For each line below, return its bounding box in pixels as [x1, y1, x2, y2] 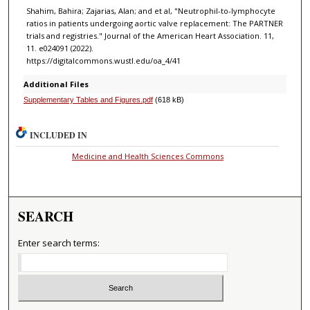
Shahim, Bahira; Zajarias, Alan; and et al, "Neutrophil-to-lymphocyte [26, 6, 275, 17]
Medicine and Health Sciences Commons [71, 151, 224, 162]
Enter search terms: [18, 237, 100, 250]
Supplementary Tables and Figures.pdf [23, 95, 153, 104]
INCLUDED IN [30, 129, 88, 142]
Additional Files [23, 79, 89, 90]
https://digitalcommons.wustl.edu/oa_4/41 [26, 55, 181, 66]
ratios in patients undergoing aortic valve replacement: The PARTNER [26, 18, 283, 29]
